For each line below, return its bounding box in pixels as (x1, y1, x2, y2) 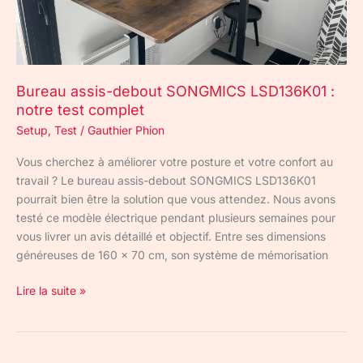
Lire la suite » (16, 283, 86, 297)
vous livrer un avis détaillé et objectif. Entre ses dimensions (16, 228, 326, 243)
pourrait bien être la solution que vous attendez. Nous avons (16, 191, 335, 206)
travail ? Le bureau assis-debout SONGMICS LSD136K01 (16, 173, 316, 187)
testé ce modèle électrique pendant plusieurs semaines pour (16, 210, 335, 224)
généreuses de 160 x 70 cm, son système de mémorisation (16, 247, 328, 262)
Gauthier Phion (88, 123, 164, 138)
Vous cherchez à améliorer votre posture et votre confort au (16, 154, 333, 169)
